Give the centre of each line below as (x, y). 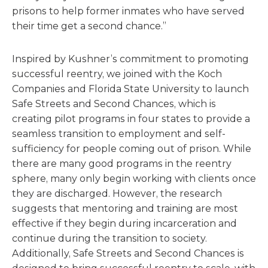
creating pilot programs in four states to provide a (131, 119)
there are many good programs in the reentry (122, 164)
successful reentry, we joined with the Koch (117, 74)
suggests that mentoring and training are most (125, 208)
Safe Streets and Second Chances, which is (114, 104)
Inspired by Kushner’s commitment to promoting (130, 59)
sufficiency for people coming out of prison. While (132, 149)
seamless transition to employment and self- (119, 134)
